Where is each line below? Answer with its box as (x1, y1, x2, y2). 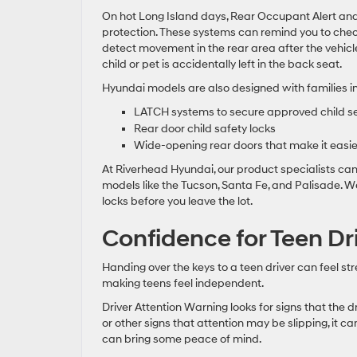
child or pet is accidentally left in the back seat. (102, 57, 342, 71)
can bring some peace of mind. (102, 331, 261, 346)
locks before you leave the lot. (102, 194, 253, 208)
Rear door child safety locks (134, 121, 276, 135)
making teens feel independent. (102, 276, 264, 290)
